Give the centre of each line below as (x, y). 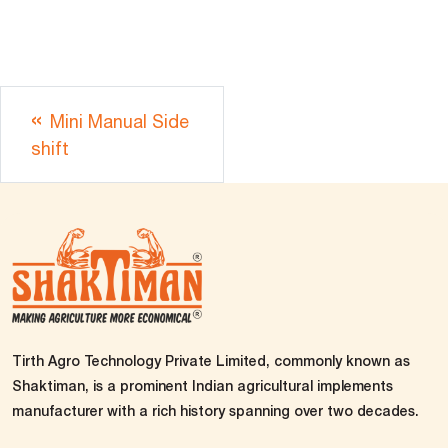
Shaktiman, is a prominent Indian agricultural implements (202, 385)
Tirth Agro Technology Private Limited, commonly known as (211, 360)
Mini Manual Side (119, 121)
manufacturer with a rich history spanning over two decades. (215, 410)
